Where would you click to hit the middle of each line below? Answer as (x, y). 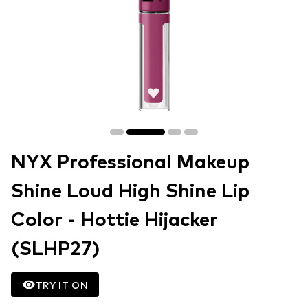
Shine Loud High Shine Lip (130, 192)
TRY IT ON (62, 285)
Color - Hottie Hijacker (114, 221)
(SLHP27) (55, 250)
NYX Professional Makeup (130, 163)
